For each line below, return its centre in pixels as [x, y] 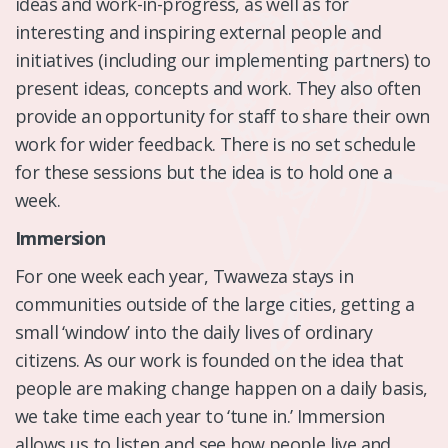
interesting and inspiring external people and [198, 31]
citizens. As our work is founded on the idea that [209, 359]
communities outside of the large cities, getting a [214, 303]
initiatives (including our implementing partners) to [223, 59]
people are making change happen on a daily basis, [221, 387]
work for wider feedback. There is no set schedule [215, 143]
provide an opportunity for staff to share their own [222, 115]
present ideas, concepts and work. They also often [218, 87]
